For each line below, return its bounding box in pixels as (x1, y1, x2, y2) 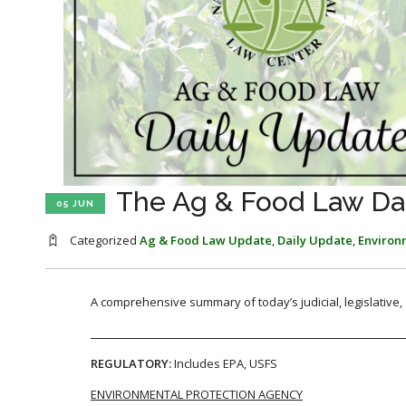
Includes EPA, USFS (174, 354, 277, 372)
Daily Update (277, 231, 353, 248)
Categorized (67, 231, 140, 248)
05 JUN (56, 198, 94, 208)
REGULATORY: (91, 354, 174, 372)
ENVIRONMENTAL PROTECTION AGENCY (91, 385, 303, 402)
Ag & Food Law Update (140, 231, 272, 248)
